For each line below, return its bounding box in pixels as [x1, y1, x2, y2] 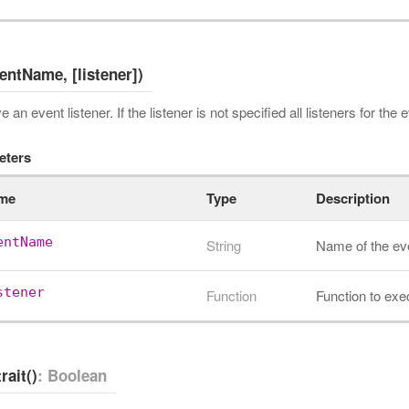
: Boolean [37, 364, 107, 386]
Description [316, 188, 390, 208]
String [206, 236, 241, 255]
